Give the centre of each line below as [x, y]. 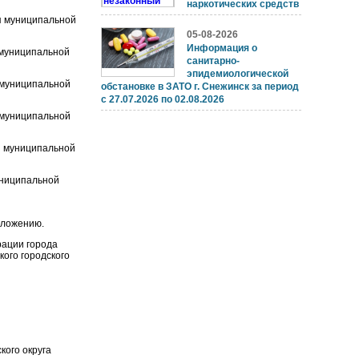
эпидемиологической [238, 74]
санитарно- [213, 61]
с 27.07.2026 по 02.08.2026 [163, 100]
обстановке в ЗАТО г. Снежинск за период [200, 87]
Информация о [222, 48]
